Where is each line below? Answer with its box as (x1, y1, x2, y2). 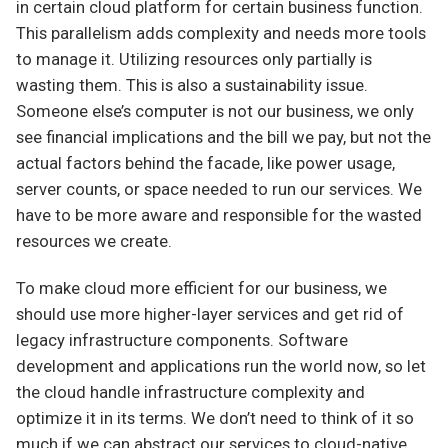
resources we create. (16, 232, 172, 252)
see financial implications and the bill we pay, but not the (16, 128, 431, 148)
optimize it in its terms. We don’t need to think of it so (16, 409, 414, 429)
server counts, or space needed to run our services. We (16, 180, 422, 200)
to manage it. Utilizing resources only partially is (16, 50, 372, 70)
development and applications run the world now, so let (16, 357, 426, 377)
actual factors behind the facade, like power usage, (16, 154, 395, 174)
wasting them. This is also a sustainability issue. (16, 76, 368, 96)
